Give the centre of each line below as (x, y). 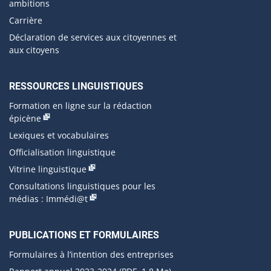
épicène (25, 118)
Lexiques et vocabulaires (59, 135)
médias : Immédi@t (48, 198)
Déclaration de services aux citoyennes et (93, 37)
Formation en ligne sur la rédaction (80, 105)
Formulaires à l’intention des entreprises (91, 254)
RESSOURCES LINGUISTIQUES (76, 86)
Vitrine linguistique (48, 169)
